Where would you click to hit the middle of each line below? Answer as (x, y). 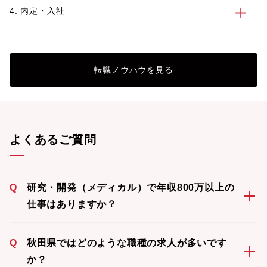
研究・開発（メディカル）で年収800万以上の (131, 187)
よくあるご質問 (53, 139)
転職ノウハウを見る (133, 70)
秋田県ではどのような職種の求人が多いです (127, 243)
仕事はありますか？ (72, 204)
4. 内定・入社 (37, 11)
